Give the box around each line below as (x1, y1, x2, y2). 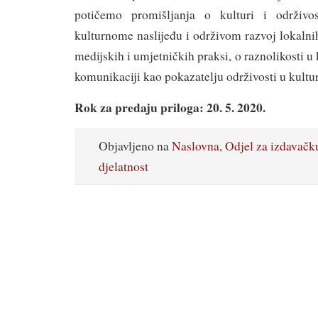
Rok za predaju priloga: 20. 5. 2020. (75, 98, 265, 116)
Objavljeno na (99, 138, 172, 154)
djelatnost (99, 158, 148, 175)
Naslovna (172, 138, 219, 154)
